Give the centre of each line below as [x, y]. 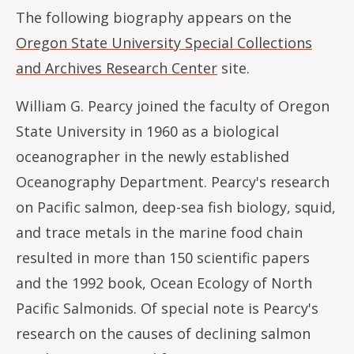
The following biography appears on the [154, 17]
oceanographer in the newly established [153, 156]
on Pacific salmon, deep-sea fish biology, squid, [176, 207]
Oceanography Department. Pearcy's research [173, 182]
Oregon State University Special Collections [164, 43]
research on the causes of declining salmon [163, 333]
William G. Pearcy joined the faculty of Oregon [173, 106]
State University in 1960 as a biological [147, 131]
